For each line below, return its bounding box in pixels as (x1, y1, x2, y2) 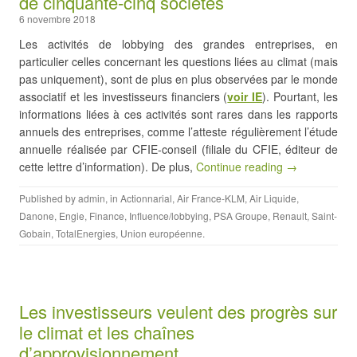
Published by (19, 191, 78, 205)
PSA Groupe (214, 209, 268, 222)
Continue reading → (196, 159, 297, 175)
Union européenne (120, 226, 202, 240)
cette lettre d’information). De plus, (19, 159, 196, 175)
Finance (89, 209, 124, 222)
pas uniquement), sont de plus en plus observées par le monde (19, 71, 338, 87)
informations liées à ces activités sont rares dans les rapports (19, 106, 338, 122)
